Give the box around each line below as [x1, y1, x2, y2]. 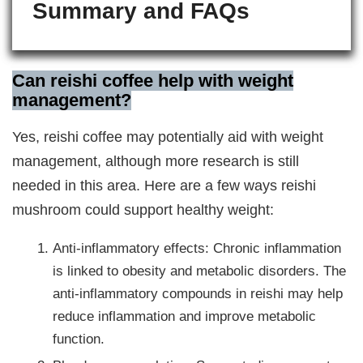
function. [53, 331, 105, 348]
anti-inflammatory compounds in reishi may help [53, 285, 344, 302]
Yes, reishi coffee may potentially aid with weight [12, 128, 324, 146]
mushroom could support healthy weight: [12, 201, 275, 219]
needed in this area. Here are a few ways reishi [12, 177, 317, 194]
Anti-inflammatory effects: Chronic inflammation [53, 240, 342, 257]
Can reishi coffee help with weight [12, 70, 294, 91]
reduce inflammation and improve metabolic [53, 308, 317, 325]
